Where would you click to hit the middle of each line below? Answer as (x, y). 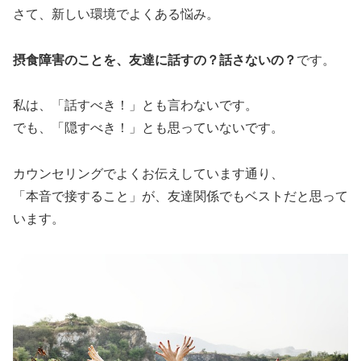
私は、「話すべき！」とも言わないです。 (135, 106)
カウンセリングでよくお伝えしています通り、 (148, 174)
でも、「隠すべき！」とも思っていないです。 (148, 128)
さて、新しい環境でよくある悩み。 (116, 14)
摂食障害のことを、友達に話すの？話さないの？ (155, 60)
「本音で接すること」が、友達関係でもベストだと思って (180, 197)
